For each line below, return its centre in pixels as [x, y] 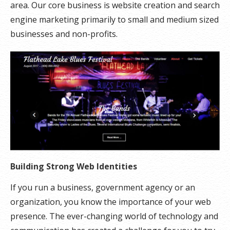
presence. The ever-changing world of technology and [114, 216]
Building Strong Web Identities [74, 167]
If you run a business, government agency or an [103, 188]
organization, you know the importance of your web [111, 202]
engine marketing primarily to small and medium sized [114, 20]
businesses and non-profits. [64, 34]
